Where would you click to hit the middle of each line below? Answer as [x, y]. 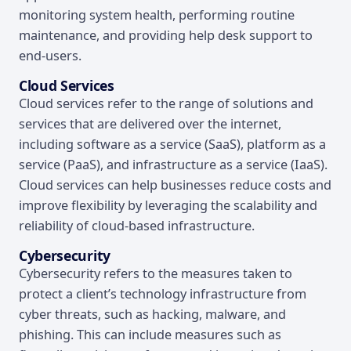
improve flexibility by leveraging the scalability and [168, 205]
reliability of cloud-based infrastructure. [137, 226]
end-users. [50, 56]
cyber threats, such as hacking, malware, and [152, 314]
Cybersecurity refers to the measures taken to [156, 273]
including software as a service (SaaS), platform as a [172, 144]
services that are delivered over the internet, [150, 124]
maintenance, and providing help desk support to [166, 35]
